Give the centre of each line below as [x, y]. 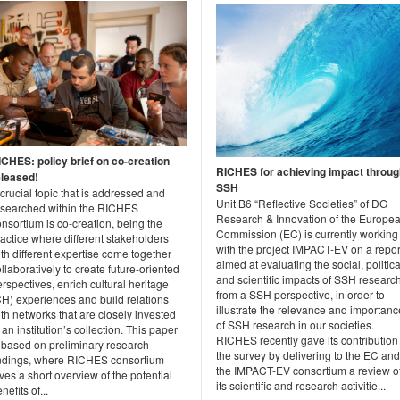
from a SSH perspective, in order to [300, 295]
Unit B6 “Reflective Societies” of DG [302, 204]
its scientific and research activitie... [301, 386]
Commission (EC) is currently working [307, 234]
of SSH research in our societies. [295, 325]
